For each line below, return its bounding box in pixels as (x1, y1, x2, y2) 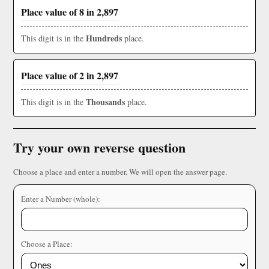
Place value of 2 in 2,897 (21, 68, 118, 83)
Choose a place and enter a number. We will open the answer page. (13, 166, 227, 178)
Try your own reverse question (13, 138, 186, 158)
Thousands (86, 95, 125, 109)
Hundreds (86, 32, 122, 45)
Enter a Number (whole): (21, 193, 100, 205)
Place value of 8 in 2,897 (21, 5, 118, 19)
